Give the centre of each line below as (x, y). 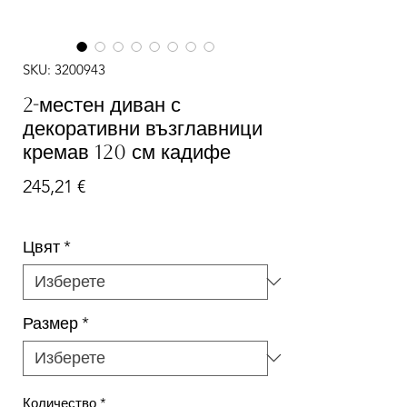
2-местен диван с (102, 104)
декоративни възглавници (143, 128)
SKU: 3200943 (64, 69)
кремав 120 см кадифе (127, 152)
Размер (50, 323)
